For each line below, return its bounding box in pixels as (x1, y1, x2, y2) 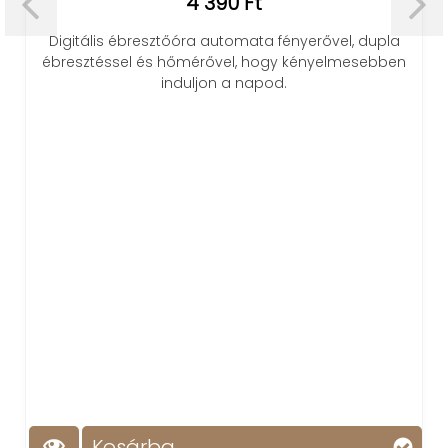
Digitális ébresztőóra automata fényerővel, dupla (48, 30, 400, 51)
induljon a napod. (161, 72, 287, 93)
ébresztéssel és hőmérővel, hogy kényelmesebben (42, 51, 406, 72)
